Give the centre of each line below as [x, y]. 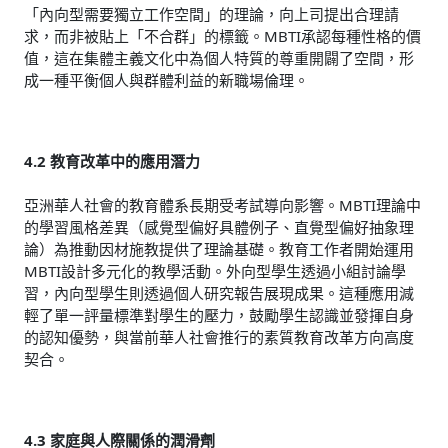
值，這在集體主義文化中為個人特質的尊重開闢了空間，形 [219, 58]
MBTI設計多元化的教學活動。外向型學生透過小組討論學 [215, 271]
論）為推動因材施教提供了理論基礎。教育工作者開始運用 [219, 249]
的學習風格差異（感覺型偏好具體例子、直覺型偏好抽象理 [219, 227]
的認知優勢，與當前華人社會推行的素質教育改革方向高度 [219, 337]
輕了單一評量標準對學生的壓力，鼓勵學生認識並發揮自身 [219, 315]
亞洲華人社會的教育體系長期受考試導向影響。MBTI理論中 [222, 205]
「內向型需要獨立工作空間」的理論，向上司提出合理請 [211, 14]
